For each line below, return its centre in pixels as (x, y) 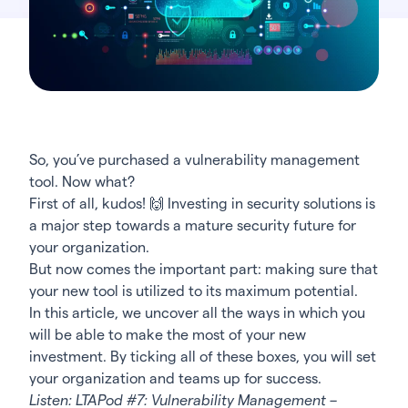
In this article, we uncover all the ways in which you (197, 312)
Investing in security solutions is (270, 203)
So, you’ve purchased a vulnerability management (194, 159)
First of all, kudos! (89, 203)
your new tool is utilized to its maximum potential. (194, 291)
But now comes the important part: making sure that (204, 269)
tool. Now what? (82, 181)
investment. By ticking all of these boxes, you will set (203, 356)
